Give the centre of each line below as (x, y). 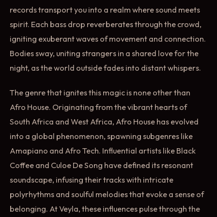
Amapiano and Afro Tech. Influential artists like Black (103, 150)
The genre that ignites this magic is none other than (100, 92)
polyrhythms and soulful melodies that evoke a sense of (107, 194)
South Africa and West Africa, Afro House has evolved (104, 121)
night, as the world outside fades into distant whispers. (105, 68)
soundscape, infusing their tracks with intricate (92, 179)
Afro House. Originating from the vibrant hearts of (98, 107)
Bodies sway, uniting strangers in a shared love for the (104, 54)
